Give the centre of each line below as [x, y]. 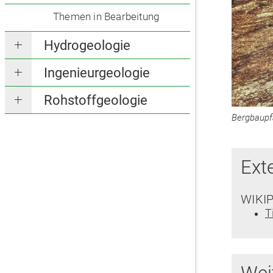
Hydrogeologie [87, 46]
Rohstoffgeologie [96, 101]
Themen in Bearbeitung [106, 17]
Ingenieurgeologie [97, 73]
